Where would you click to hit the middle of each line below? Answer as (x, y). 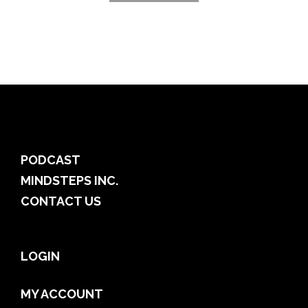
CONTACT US (61, 201)
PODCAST (51, 160)
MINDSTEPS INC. (69, 180)
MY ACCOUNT (62, 294)
